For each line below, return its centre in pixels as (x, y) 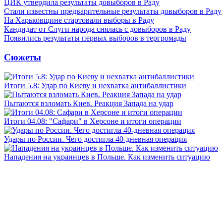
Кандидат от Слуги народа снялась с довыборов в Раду (97, 29)
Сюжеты (23, 57)
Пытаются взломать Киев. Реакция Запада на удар (89, 103)
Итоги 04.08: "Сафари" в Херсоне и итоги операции (93, 121)
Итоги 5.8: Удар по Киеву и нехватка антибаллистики (95, 85)
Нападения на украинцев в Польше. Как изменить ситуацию (107, 157)
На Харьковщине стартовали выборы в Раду (79, 20)
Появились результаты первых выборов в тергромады (95, 38)
